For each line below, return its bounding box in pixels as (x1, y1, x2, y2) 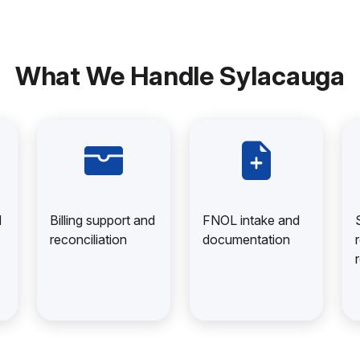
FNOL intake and (202, 212, 300, 228)
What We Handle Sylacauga (14, 60, 346, 92)
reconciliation (50, 231, 127, 247)
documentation (202, 231, 290, 247)
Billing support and (50, 212, 155, 228)
